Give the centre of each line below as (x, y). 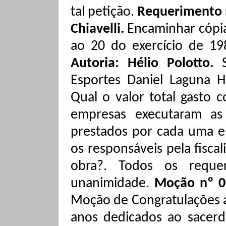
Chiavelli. (99, 29)
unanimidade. (112, 184)
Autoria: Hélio (119, 64)
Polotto (188, 64)
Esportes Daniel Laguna (144, 81)
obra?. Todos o (121, 166)
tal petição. (104, 12)
